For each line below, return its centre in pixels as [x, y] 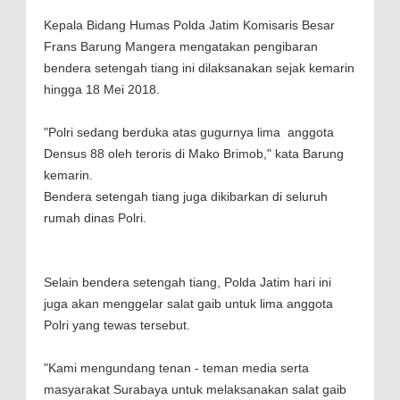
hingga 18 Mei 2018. [102, 90]
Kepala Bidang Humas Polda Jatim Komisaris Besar [189, 25]
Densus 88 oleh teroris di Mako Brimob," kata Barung [194, 154]
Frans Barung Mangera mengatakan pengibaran [181, 47]
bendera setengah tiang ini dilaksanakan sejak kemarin [199, 68]
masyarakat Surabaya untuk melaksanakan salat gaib [195, 390]
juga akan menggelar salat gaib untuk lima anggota [188, 304]
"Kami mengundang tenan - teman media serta [176, 368]
